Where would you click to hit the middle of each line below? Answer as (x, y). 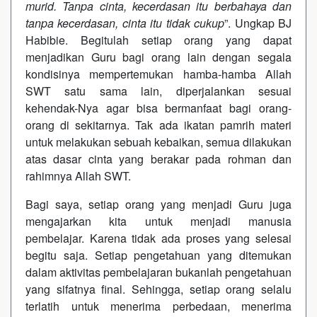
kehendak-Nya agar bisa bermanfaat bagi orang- (158, 108)
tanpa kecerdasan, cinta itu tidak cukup (125, 23)
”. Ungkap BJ (258, 23)
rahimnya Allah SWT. (78, 175)
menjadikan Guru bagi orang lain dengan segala (158, 57)
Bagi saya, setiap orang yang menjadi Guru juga (158, 204)
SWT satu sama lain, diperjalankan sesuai (158, 91)
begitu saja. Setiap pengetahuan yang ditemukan (158, 255)
